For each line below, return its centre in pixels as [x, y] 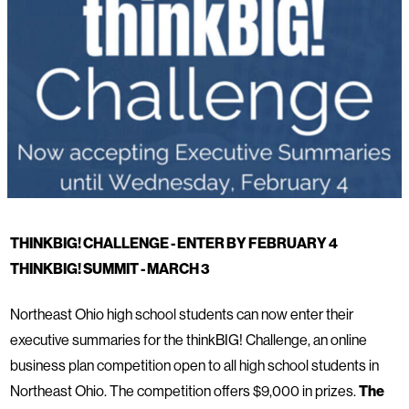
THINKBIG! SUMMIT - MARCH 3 [110, 268]
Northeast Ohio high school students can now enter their [182, 314]
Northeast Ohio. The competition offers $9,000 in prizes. [184, 390]
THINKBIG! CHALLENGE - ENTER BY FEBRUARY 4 [174, 242]
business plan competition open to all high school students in [194, 365]
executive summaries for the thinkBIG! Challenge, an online [189, 339]
